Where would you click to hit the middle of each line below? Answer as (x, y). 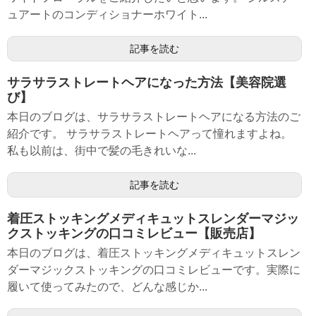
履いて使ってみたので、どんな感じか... (107, 287)
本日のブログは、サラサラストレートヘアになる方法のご (154, 117)
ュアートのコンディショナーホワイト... (107, 14)
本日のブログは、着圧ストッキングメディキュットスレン (154, 253)
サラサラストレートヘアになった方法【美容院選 (147, 83)
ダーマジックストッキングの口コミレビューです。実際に (154, 270)
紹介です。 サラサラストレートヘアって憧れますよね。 (150, 134)
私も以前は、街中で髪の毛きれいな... (102, 151)
